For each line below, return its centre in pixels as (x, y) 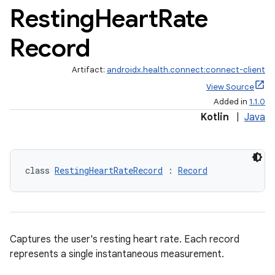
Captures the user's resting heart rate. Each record (125, 239)
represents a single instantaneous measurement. (117, 254)
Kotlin (215, 117)
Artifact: (89, 70)
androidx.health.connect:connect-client (186, 70)
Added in (231, 102)
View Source (230, 87)
